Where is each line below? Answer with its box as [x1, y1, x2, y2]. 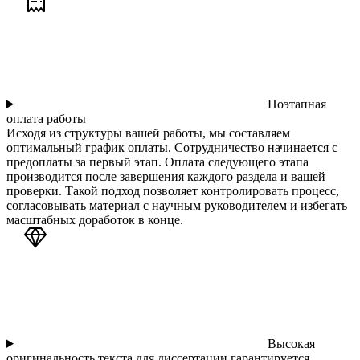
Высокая [264, 336, 315, 350]
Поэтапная [264, 96, 326, 111]
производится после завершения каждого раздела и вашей [6, 169, 325, 183]
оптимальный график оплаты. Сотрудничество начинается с [6, 140, 337, 154]
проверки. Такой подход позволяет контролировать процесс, [6, 183, 339, 198]
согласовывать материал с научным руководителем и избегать [6, 198, 347, 212]
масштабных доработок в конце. [6, 212, 183, 227]
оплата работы [6, 111, 86, 125]
